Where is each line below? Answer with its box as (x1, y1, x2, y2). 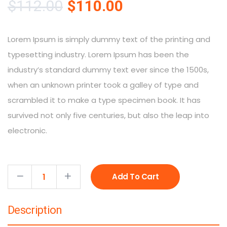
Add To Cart (112, 171, 159, 182)
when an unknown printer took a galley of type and (8, 80, 199, 91)
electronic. (8, 125, 47, 136)
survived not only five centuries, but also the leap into (8, 110, 209, 121)
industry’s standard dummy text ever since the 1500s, (8, 64, 209, 75)
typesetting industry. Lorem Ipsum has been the (8, 49, 189, 60)
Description (8, 204, 62, 217)
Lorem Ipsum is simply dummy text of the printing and (8, 34, 210, 45)
